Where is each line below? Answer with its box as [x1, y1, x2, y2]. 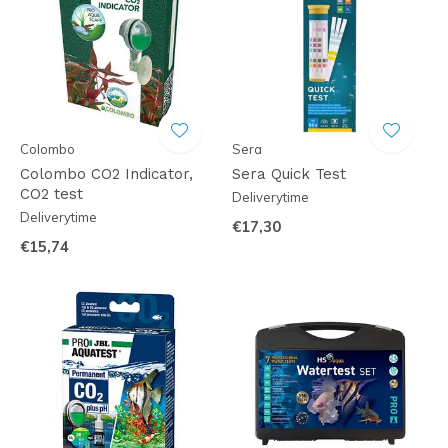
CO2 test [20, 185, 83, 203]
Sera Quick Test [231, 165, 346, 183]
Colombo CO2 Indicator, [20, 165, 193, 183]
